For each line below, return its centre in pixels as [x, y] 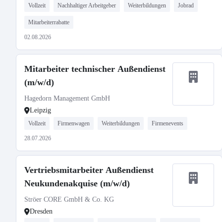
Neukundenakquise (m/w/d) [77, 183]
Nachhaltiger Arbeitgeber [87, 5]
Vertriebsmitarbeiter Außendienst [89, 170]
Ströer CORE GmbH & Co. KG [69, 199]
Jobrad [186, 5]
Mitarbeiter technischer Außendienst [95, 69]
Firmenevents [167, 123]
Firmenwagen [74, 123]
